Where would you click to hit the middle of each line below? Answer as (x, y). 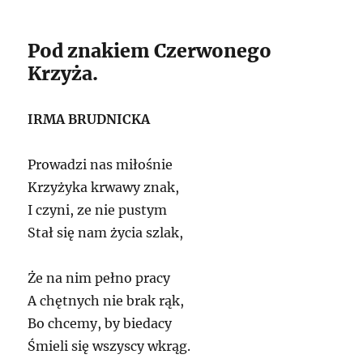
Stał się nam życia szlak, (106, 232)
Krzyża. (63, 73)
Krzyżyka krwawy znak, (104, 187)
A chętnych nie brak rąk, (106, 300)
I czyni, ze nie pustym (98, 209)
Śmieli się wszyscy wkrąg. (109, 346)
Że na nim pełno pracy (99, 278)
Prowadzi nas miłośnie (100, 164)
